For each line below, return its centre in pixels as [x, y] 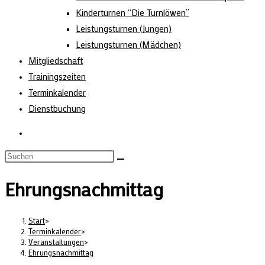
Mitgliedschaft [56, 60]
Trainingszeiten [57, 76]
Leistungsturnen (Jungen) [124, 28]
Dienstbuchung [57, 108]
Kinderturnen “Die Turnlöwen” [132, 12]
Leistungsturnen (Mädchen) [128, 44]
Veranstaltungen [56, 241]
